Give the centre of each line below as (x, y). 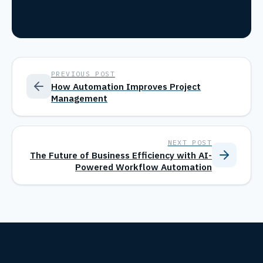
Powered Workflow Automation (144, 166)
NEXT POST (190, 142)
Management (79, 98)
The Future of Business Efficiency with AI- (121, 155)
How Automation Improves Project (126, 86)
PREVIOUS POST (83, 73)
